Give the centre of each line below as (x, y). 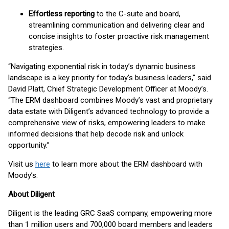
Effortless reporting (63, 14)
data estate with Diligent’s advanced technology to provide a (109, 111)
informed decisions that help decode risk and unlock (96, 134)
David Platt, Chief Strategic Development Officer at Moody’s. (108, 89)
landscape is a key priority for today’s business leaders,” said (110, 78)
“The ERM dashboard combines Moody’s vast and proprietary (110, 100)
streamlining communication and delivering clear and (117, 25)
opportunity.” (29, 145)
